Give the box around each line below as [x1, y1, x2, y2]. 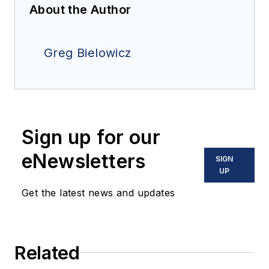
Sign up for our [22, 125, 160, 149]
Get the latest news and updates [22, 186, 175, 199]
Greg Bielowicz [44, 45, 131, 60]
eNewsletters [22, 149, 146, 173]
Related [14, 241, 80, 264]
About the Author [29, 2, 131, 17]
